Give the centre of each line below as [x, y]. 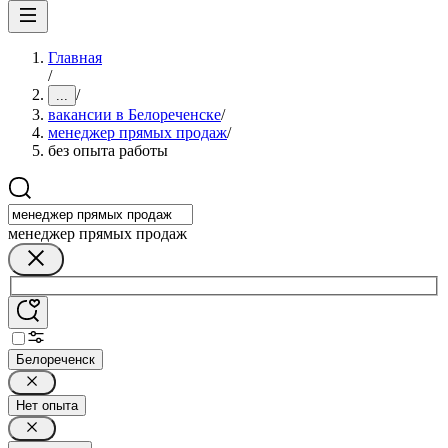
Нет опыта [47, 405]
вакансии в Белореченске [134, 114]
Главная [75, 57]
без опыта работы [108, 150]
